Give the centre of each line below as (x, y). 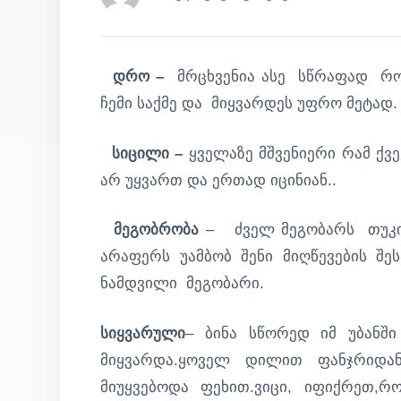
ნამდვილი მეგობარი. (182, 283)
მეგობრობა (150, 230)
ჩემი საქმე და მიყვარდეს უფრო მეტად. (249, 103)
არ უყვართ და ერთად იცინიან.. (218, 180)
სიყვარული (143, 333)
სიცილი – (147, 153)
